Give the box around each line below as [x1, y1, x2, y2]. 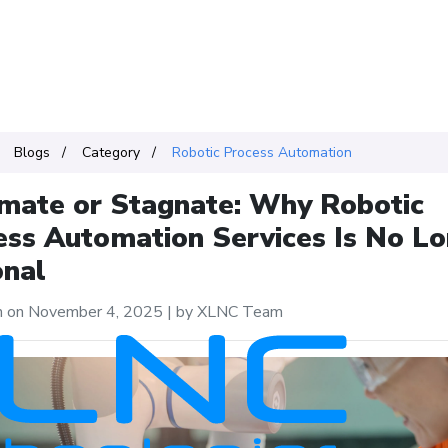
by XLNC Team [171, 301, 283, 323]
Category [81, 143, 140, 162]
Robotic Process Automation [171, 143, 352, 162]
